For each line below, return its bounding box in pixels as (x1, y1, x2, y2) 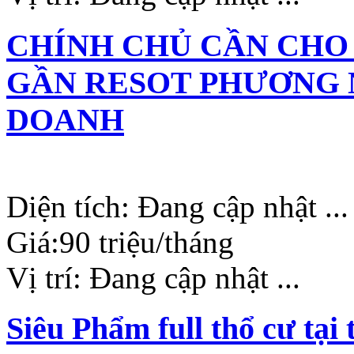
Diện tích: (6, 189, 137, 224)
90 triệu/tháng (59, 224, 234, 259)
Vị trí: (6, 260, 89, 295)
